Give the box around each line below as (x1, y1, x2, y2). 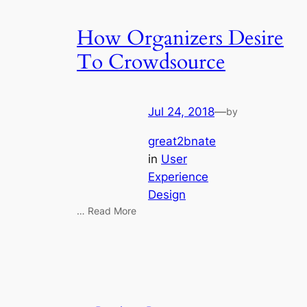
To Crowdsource (77, 48, 225, 76)
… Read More (77, 204, 136, 217)
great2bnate (148, 134, 216, 148)
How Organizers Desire (77, 24, 284, 52)
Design (148, 187, 186, 201)
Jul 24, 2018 (148, 105, 214, 119)
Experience (148, 169, 208, 184)
